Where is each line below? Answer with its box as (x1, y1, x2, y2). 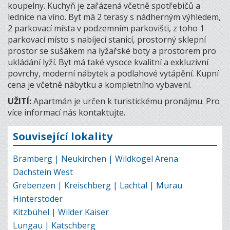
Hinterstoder (13, 193, 63, 204)
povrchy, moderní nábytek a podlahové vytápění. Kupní (8, 67, 219, 79)
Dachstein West (13, 166, 73, 178)
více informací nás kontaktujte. (8, 106, 125, 118)
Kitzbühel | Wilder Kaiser (13, 206, 109, 218)
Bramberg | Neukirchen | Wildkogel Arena (13, 152, 178, 164)
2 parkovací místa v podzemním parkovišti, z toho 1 (8, 22, 204, 34)
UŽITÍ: (8, 95, 33, 107)
